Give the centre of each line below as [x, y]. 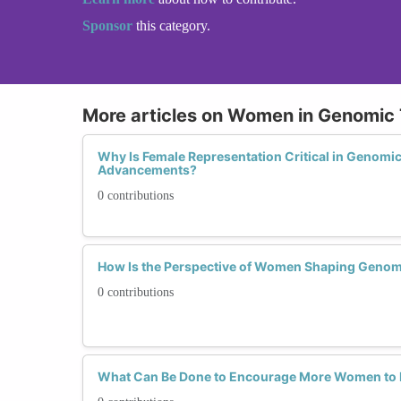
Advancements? [147, 169]
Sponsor [109, 25]
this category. [173, 25]
